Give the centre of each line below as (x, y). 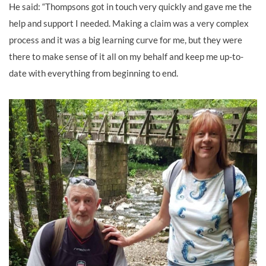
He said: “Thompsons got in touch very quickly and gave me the (130, 7)
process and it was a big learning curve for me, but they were (126, 40)
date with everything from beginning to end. (94, 73)
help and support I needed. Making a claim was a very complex (129, 23)
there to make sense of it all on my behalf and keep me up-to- (126, 57)
